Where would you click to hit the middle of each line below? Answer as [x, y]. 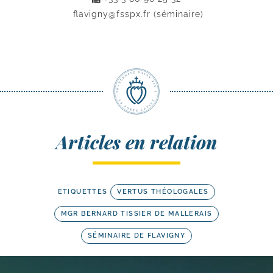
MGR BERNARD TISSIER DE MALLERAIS [136, 214]
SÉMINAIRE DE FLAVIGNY [136, 236]
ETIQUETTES [83, 192]
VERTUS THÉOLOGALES [163, 192]
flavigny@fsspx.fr [112, 14]
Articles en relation [136, 142]
